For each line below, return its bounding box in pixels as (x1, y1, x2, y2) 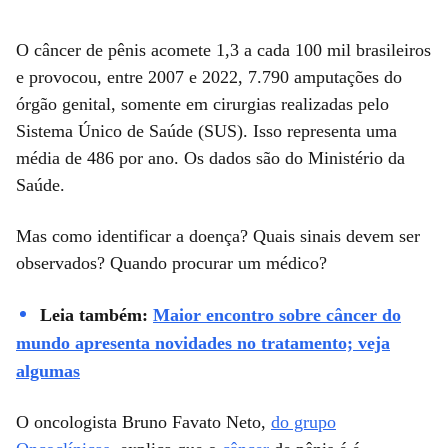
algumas (16, 360, 80, 381)
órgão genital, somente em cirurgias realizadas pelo (16, 93, 389, 114)
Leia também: (40, 304, 148, 325)
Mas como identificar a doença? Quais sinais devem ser (16, 225, 420, 246)
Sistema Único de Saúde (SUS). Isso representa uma (16, 120, 397, 141)
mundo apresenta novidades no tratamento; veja (16, 332, 390, 353)
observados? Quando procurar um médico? (16, 252, 327, 273)
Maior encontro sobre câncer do (153, 304, 401, 325)
